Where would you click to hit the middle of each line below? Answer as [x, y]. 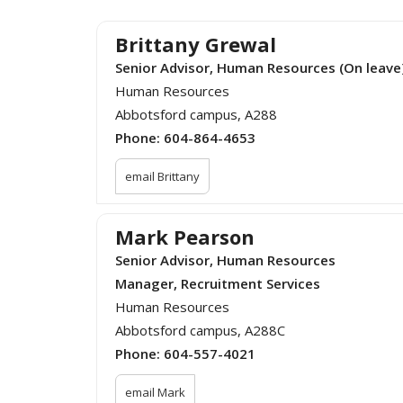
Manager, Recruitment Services [218, 284]
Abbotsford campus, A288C [200, 331]
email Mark [155, 393]
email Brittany [162, 177]
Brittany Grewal [196, 45]
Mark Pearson [185, 237]
